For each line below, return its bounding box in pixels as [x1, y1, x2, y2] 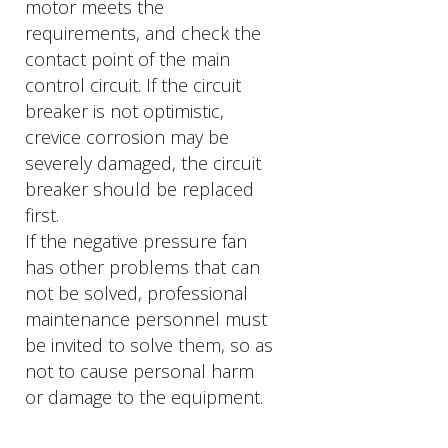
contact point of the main [25, 47, 230, 71]
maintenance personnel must [25, 307, 267, 331]
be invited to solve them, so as [25, 333, 273, 357]
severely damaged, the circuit [25, 151, 261, 175]
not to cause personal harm [25, 359, 254, 383]
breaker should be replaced [25, 177, 254, 201]
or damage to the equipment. [25, 385, 263, 409]
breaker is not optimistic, [25, 99, 224, 123]
